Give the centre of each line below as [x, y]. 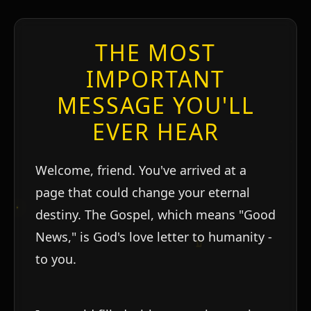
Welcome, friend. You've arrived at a [141, 170]
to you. [56, 259]
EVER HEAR [155, 131]
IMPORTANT [155, 78]
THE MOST [155, 52]
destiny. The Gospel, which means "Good [155, 214]
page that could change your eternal [143, 192]
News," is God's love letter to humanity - [154, 236]
